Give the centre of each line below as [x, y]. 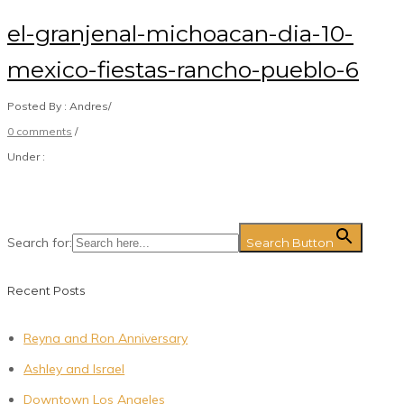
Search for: [40, 242]
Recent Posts [46, 291]
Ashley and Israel [74, 369]
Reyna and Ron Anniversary [106, 339]
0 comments [40, 131]
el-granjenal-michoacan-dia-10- [180, 33]
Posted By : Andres [58, 106]
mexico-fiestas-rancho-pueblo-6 [183, 69]
